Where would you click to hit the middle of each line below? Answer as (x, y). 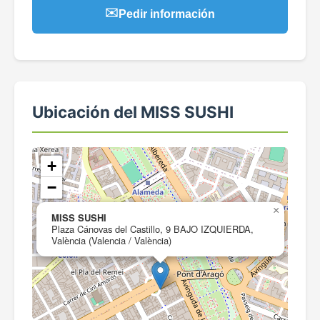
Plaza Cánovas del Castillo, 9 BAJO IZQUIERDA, (152, 229)
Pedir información (167, 14)
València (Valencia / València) (111, 240)
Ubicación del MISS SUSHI (133, 112)
